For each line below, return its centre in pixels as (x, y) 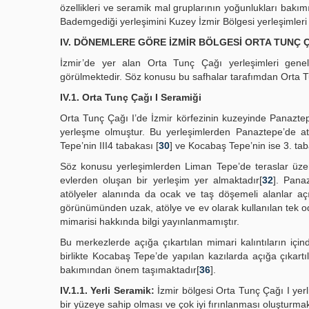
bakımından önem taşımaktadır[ (130, 270)
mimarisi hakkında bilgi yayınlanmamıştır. (150, 221)
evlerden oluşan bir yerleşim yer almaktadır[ (161, 180)
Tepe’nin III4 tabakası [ (109, 146)
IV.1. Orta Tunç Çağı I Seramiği (131, 97)
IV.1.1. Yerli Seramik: (107, 290)
